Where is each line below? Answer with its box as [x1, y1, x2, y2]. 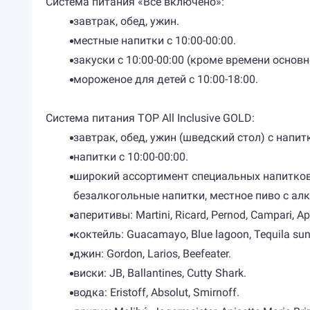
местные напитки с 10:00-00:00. [73, 34, 236, 47]
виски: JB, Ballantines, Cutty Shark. [73, 266, 246, 280]
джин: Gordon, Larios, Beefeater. [73, 247, 231, 260]
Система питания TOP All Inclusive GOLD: [45, 111, 255, 125]
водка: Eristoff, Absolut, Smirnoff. [73, 286, 239, 299]
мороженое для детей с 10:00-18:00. [73, 73, 258, 86]
